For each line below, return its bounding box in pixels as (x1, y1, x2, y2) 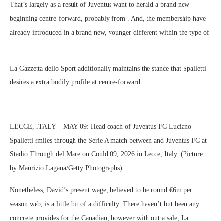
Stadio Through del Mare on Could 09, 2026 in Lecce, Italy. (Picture (10, 150, 203, 158)
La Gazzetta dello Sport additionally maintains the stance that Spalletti (10, 65, 206, 72)
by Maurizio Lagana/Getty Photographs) (10, 164, 122, 172)
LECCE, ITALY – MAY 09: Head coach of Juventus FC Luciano (10, 123, 191, 130)
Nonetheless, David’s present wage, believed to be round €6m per (10, 186, 192, 194)
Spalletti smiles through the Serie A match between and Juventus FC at (10, 137, 207, 144)
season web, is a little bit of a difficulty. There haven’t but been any (10, 200, 199, 208)
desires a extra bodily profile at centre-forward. (10, 78, 142, 86)
